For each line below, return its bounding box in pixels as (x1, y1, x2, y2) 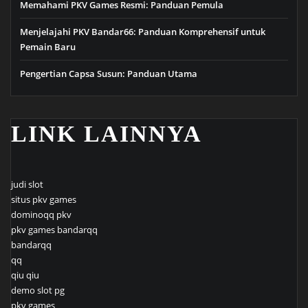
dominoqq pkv (11, 208, 71, 221)
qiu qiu (11, 269, 39, 282)
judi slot (11, 178, 43, 191)
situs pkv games (11, 193, 76, 206)
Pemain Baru (20, 41, 76, 54)
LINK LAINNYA (11, 121, 202, 147)
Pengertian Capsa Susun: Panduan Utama (20, 67, 197, 80)
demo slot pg (11, 284, 65, 297)
